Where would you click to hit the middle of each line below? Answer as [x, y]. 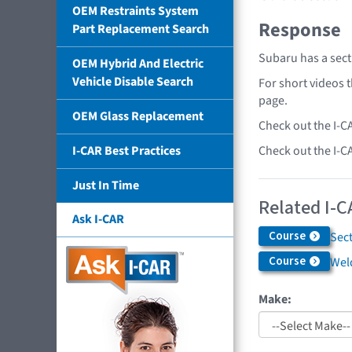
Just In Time [106, 185]
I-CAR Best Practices [126, 150]
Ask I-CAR [98, 219]
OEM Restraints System [136, 11]
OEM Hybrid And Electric [138, 63]
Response [300, 31]
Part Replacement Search [141, 29]
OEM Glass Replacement [138, 116]
